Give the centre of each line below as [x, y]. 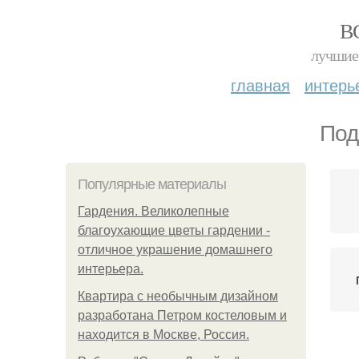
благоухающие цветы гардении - [174, 230]
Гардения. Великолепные [153, 211]
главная [260, 85]
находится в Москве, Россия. [163, 335]
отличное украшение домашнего [175, 250]
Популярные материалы [152, 184]
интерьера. [111, 269]
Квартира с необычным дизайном [178, 296]
